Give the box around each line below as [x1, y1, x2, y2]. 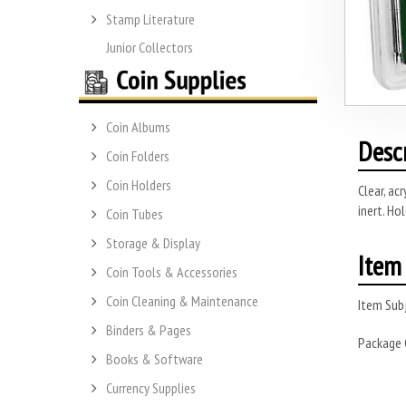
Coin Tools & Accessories [106, 263, 237, 282]
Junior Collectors [106, 37, 193, 56]
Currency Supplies [106, 379, 196, 398]
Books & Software [106, 350, 203, 369]
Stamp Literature [106, 9, 195, 28]
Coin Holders [106, 176, 171, 195]
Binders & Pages [106, 321, 191, 340]
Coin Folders [106, 147, 169, 166]
